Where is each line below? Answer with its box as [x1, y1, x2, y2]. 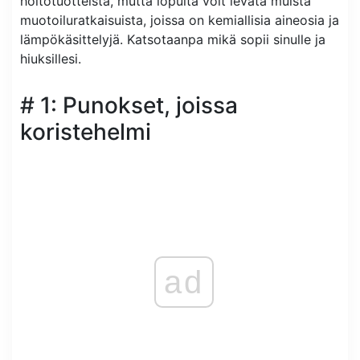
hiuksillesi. [20, 50, 81, 67]
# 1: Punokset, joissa [20, 91, 238, 119]
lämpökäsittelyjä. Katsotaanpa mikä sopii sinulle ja [20, 31, 325, 47]
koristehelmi [20, 117, 151, 145]
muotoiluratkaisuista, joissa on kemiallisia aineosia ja [20, 11, 339, 28]
